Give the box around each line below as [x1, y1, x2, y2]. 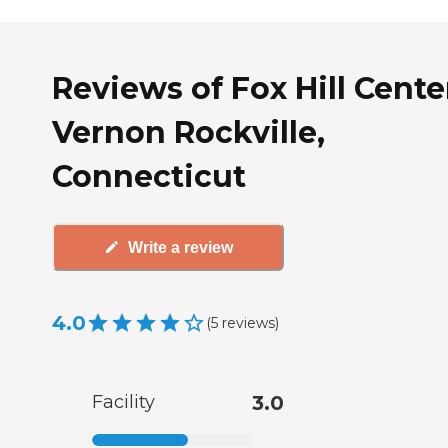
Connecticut [52, 157, 246, 195]
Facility [92, 391, 155, 414]
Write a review [127, 238, 233, 256]
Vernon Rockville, [52, 113, 325, 151]
